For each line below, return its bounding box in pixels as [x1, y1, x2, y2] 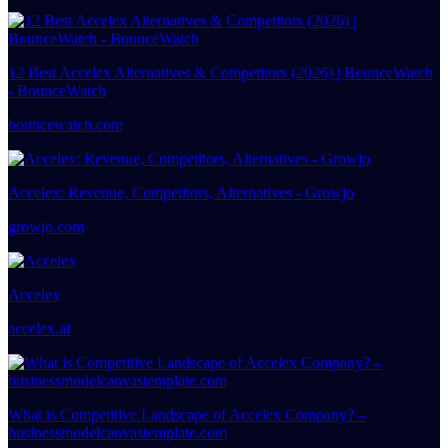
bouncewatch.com [8, 115, 123, 133]
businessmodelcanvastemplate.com [8, 423, 227, 441]
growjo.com [8, 217, 84, 235]
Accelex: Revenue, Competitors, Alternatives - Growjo [8, 183, 354, 201]
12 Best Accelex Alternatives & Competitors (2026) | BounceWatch [8, 63, 433, 81]
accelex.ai [8, 319, 70, 337]
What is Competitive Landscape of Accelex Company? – [8, 405, 366, 423]
